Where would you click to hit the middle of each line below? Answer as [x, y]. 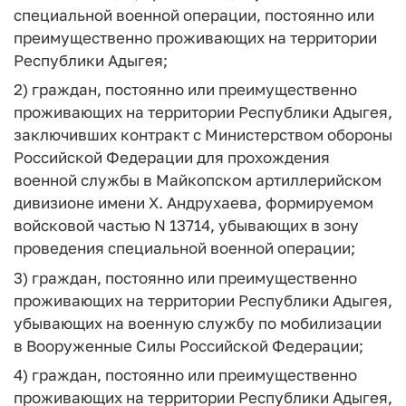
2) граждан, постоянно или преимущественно [185, 89]
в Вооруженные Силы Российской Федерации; [188, 345]
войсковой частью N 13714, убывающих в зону [186, 225]
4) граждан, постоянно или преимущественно [185, 375]
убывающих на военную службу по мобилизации [198, 323]
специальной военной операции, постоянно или [194, 14]
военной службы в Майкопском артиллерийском [198, 180]
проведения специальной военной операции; [184, 248]
